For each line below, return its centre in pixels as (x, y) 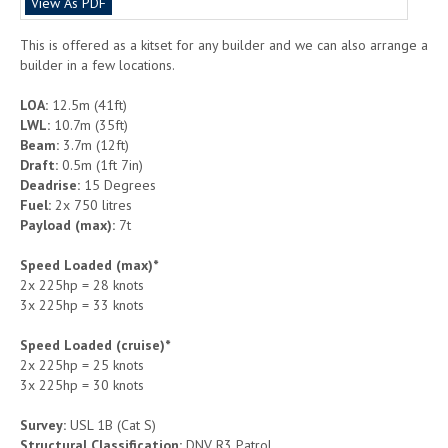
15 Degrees (118, 184)
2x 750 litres (91, 204)
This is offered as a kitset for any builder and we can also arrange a (224, 44)
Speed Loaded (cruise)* (95, 344)
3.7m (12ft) (94, 144)
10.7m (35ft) (89, 124)
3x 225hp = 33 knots (82, 304)
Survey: (43, 424)
